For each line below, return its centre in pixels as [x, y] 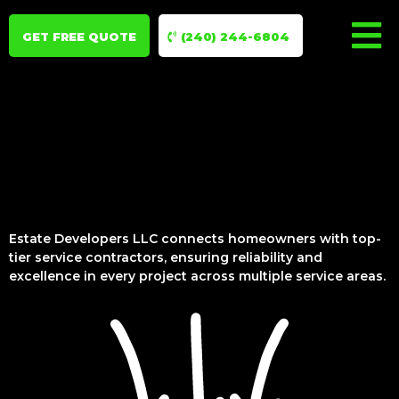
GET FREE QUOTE [79, 36]
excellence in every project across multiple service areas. [197, 276]
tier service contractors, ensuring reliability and [166, 257]
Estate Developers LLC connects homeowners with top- [195, 239]
